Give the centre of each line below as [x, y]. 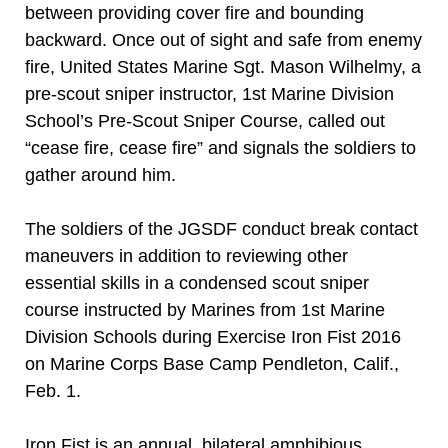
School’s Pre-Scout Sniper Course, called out [205, 121]
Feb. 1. [53, 391]
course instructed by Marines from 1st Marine [205, 310]
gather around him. [100, 175]
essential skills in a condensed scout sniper [197, 283]
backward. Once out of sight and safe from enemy [223, 40]
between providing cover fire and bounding [194, 13]
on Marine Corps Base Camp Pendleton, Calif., [212, 364]
